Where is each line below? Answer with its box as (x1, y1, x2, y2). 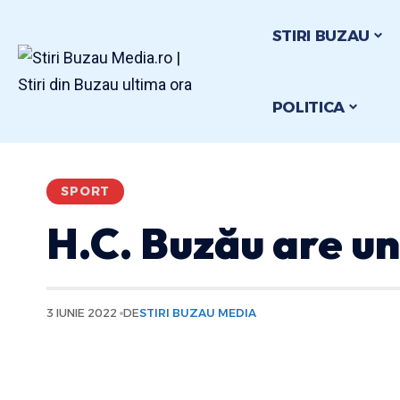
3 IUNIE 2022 (46, 306, 117, 320)
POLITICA (271, 97, 346, 116)
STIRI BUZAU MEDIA (139, 306, 257, 320)
